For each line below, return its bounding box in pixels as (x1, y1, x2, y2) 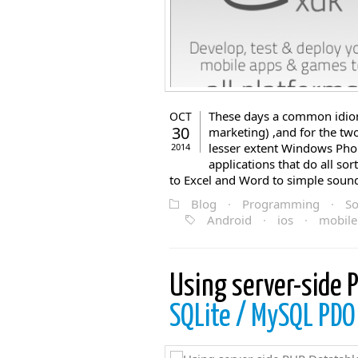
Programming (242, 196, 320, 212)
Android (207, 212, 252, 228)
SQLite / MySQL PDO (169, 303, 356, 332)
